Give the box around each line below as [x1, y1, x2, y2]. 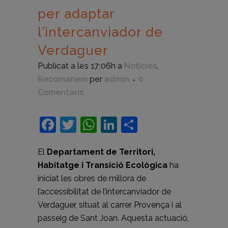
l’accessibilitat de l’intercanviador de [38, 187, 171, 197]
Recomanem [38, 74, 88, 84]
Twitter [76, 115, 132, 134]
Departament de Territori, [47, 147, 155, 157]
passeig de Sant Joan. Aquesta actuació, [38, 213, 189, 223]
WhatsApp [97, 115, 179, 134]
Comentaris [38, 88, 83, 98]
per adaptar [38, 6, 115, 22]
